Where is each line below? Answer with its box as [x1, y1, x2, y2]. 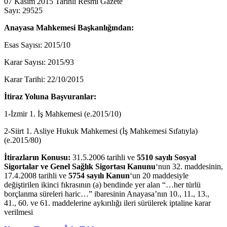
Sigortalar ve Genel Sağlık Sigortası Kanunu [4, 162, 156, 171]
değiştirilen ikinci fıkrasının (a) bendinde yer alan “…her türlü [4, 180, 201, 189]
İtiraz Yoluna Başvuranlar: [4, 92, 96, 101]
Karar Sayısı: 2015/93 [4, 57, 74, 66]
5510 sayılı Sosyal [137, 153, 196, 162]
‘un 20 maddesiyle [130, 171, 188, 180]
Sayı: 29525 [4, 6, 43, 15]
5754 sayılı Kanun [68, 171, 130, 180]
